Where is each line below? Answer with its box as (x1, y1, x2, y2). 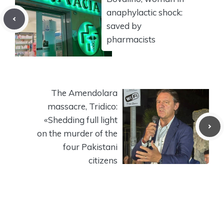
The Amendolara (51, 87, 117, 98)
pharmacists (106, 34, 155, 45)
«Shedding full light (44, 114, 117, 125)
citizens (88, 155, 117, 166)
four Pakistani (63, 141, 117, 152)
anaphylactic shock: (106, 7, 182, 18)
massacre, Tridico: (47, 101, 117, 112)
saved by (106, 20, 141, 31)
